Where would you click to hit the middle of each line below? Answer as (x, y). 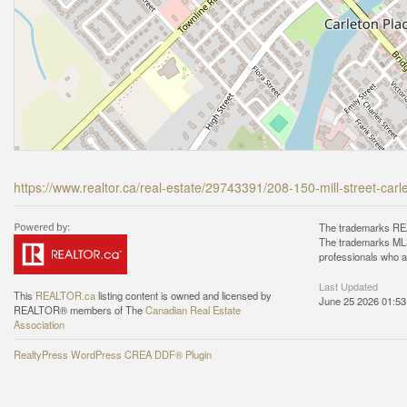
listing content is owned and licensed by (184, 295)
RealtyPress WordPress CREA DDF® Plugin (113, 354)
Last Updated (348, 286)
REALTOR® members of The (79, 310)
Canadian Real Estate (193, 310)
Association (39, 324)
